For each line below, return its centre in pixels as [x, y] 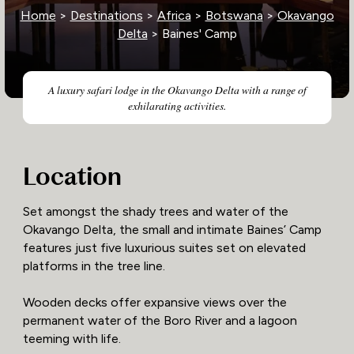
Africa [174, 15]
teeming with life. [72, 339]
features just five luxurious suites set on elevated [164, 248]
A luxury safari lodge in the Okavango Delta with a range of [177, 89]
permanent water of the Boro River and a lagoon [160, 321]
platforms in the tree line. [94, 266]
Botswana [234, 15]
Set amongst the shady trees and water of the [155, 212]
